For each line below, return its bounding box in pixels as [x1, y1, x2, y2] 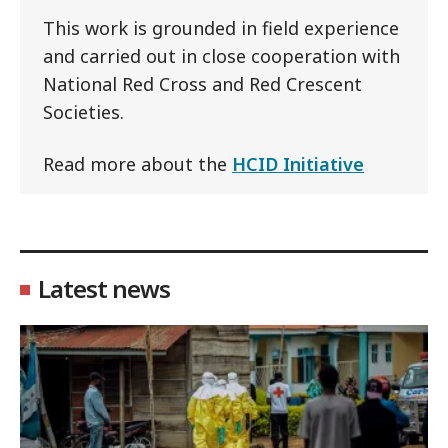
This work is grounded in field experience [43, 15, 399, 40]
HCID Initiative [232, 151, 364, 176]
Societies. [43, 99, 124, 124]
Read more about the [43, 151, 232, 176]
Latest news [38, 271, 170, 305]
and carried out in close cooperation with [43, 43, 400, 68]
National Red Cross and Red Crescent [43, 71, 362, 96]
